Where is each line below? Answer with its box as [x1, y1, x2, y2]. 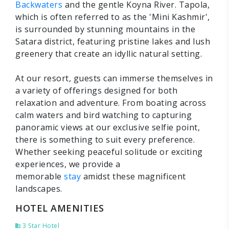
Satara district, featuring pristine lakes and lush [15, 36, 210, 47]
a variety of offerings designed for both [15, 85, 177, 96]
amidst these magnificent [81, 171, 186, 182]
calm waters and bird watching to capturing [15, 109, 192, 121]
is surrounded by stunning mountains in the [15, 24, 195, 35]
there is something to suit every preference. [15, 134, 195, 145]
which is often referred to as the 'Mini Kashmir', [15, 11, 210, 22]
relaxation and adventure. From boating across [15, 97, 207, 108]
